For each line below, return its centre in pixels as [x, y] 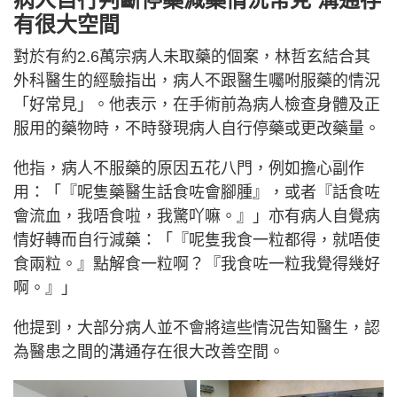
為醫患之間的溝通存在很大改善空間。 [149, 351]
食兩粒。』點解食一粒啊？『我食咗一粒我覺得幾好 [197, 264]
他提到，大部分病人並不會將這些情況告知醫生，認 [197, 327]
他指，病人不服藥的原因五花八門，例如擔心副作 [189, 168]
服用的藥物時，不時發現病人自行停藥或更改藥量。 [197, 128]
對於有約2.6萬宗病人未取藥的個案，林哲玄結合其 [192, 56]
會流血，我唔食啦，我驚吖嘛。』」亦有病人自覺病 [197, 216]
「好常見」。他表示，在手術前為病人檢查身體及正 [197, 104]
